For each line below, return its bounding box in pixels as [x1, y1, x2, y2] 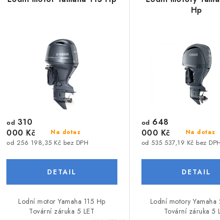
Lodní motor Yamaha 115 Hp [18, 196, 106, 206]
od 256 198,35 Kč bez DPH [6, 137, 88, 147]
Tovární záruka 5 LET [29, 206, 95, 216]
